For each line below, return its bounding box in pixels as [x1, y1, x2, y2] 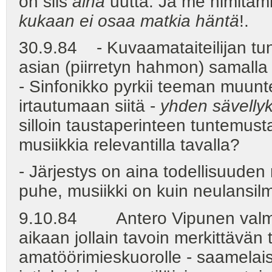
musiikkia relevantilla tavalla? [19, 135, 240, 155]
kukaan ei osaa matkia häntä [19, 12, 239, 31]
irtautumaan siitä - [19, 97, 160, 116]
